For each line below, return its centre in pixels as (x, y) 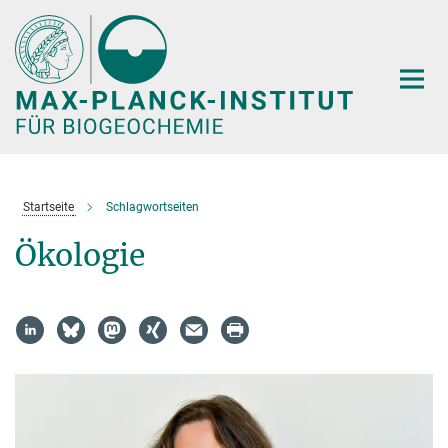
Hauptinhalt (46, 18)
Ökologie (80, 254)
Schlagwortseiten (152, 206)
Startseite (48, 206)
